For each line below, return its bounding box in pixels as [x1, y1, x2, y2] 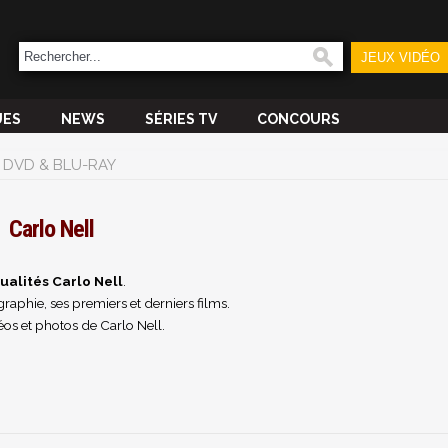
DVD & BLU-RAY [3, 156, 116, 174]
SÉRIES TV [145, 111, 217, 127]
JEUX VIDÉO [360, 50, 440, 65]
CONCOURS [257, 111, 340, 127]
